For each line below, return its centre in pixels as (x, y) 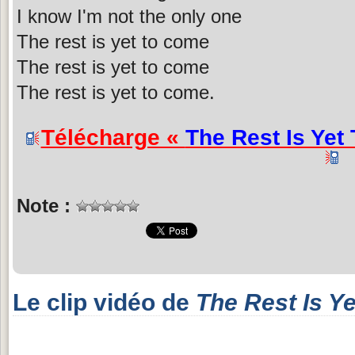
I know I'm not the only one (129, 16)
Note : (46, 205)
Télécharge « (113, 137)
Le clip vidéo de (104, 302)
